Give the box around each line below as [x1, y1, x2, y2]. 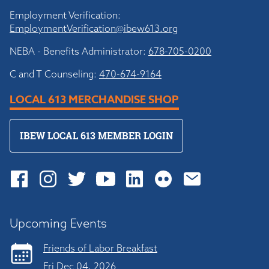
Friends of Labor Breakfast [43, 242, 157, 254]
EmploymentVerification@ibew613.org [10, 22, 178, 34]
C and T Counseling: [10, 68, 99, 80]
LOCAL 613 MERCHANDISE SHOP [10, 92, 179, 107]
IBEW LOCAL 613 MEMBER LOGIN [20, 129, 173, 142]
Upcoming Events [10, 216, 107, 231]
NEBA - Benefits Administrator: [10, 45, 148, 57]
